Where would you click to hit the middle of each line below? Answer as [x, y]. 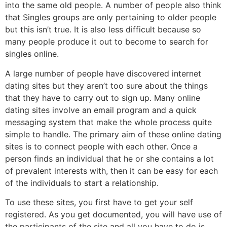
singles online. [32, 54]
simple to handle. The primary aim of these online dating [113, 134]
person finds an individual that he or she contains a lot [109, 158]
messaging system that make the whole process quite [108, 122]
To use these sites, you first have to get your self [99, 202]
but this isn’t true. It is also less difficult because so [103, 30]
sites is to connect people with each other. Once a [101, 146]
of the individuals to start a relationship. [82, 183]
